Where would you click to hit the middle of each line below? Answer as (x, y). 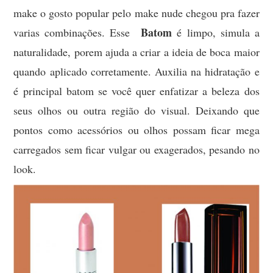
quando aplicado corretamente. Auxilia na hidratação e (136, 71)
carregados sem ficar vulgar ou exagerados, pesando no (136, 149)
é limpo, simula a (218, 32)
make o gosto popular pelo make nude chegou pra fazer (136, 12)
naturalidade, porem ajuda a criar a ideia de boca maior (136, 51)
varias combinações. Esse (77, 32)
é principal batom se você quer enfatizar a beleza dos (136, 90)
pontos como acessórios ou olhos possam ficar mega (136, 129)
